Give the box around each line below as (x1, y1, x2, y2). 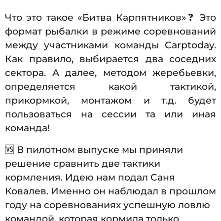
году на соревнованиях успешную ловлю (5, 199, 210, 211)
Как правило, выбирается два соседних (5, 53, 216, 65)
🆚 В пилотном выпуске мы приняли (5, 144, 183, 156)
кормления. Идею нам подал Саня (5, 172, 175, 184)
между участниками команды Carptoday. (5, 39, 216, 51)
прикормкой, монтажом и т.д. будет (5, 94, 216, 106)
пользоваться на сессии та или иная (5, 108, 216, 120)
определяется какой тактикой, (5, 80, 216, 92)
